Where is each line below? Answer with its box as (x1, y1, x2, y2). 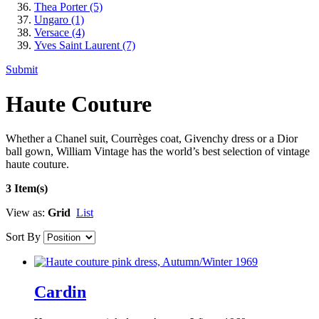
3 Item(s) (6, 182, 48, 195)
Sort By (6, 231, 41, 244)
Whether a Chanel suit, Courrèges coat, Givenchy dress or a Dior (6, 132, 298, 145)
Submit (6, 63, 38, 75)
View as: (6, 206, 45, 219)
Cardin (34, 283, 86, 302)
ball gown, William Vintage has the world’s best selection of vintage (6, 145, 310, 158)
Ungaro (34, 13, 71, 26)
